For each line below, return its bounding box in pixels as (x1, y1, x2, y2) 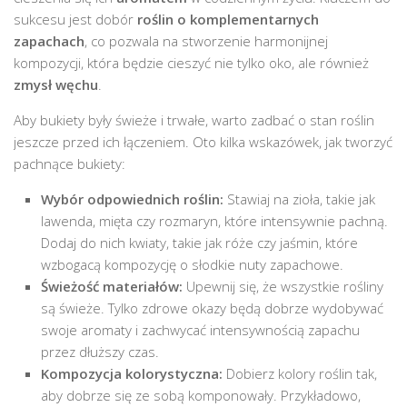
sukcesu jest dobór (14, 9, 137, 28)
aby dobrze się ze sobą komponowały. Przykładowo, (41, 385, 361, 404)
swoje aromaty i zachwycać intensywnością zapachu (41, 320, 360, 339)
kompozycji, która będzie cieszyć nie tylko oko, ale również (14, 53, 369, 72)
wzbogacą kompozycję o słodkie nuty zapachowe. (41, 254, 343, 273)
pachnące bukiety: (14, 154, 125, 173)
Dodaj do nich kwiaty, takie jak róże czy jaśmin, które (41, 233, 358, 252)
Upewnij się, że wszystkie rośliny (183, 276, 383, 295)
